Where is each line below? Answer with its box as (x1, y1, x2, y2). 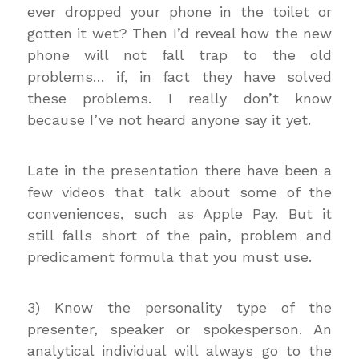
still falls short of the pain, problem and (26, 227, 333, 244)
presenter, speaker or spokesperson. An (26, 321, 333, 337)
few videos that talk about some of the (26, 184, 333, 200)
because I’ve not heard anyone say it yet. (26, 111, 311, 128)
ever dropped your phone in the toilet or (26, 3, 333, 20)
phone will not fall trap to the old (26, 46, 333, 63)
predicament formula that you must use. (26, 248, 312, 265)
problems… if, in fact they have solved (26, 68, 333, 85)
